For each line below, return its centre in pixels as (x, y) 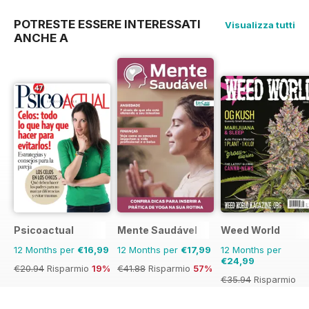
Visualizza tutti (260, 24)
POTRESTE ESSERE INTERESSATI (107, 24)
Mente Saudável (157, 230)
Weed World (250, 230)
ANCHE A (41, 38)
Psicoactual (44, 230)
